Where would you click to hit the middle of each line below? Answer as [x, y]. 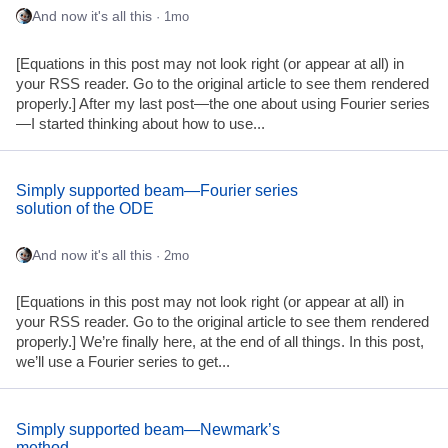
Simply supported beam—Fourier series [157, 191]
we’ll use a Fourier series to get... [123, 362]
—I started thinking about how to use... [140, 123]
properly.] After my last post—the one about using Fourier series [223, 103]
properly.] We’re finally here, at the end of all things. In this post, [220, 342]
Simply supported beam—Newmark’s [148, 430]
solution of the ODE [85, 209]
